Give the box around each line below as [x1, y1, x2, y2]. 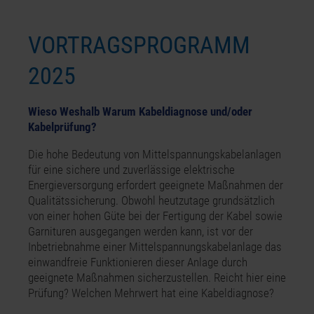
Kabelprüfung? [28, 120, 97, 135]
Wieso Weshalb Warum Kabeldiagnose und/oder [28, 104, 252, 119]
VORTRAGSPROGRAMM [28, 32, 250, 60]
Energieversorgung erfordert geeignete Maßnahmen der [28, 177, 283, 192]
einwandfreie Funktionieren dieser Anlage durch [28, 254, 247, 269]
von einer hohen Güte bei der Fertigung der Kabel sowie [28, 208, 282, 223]
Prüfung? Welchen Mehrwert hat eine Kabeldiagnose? [28, 285, 274, 300]
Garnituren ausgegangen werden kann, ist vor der [28, 224, 253, 238]
